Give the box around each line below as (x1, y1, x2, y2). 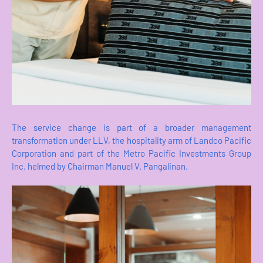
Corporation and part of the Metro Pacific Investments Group (12, 147, 251, 159)
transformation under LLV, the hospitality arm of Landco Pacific (12, 134, 251, 146)
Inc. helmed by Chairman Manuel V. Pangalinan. (12, 160, 188, 171)
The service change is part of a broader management (12, 122, 251, 133)
